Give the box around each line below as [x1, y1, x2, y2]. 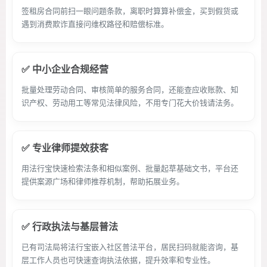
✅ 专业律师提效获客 [21, 142, 108, 154]
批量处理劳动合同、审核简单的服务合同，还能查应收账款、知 [21, 85, 238, 94]
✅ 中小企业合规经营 [21, 63, 108, 75]
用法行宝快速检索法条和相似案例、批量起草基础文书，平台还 [21, 163, 238, 173]
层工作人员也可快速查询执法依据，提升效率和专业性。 [21, 255, 215, 265]
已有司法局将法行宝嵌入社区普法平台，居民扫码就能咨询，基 [21, 242, 238, 252]
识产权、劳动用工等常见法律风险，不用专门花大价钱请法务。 [21, 98, 238, 107]
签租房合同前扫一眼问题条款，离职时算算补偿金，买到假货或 [21, 6, 238, 15]
